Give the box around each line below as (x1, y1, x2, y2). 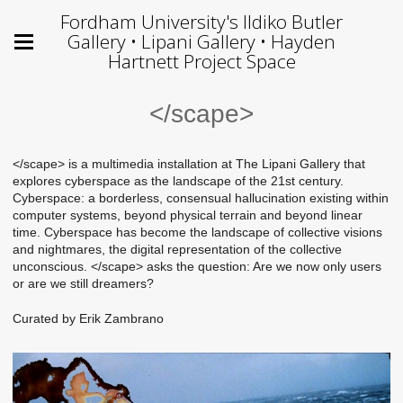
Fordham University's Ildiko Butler (60, 9, 343, 34)
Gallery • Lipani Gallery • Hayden (67, 29, 336, 54)
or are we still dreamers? (13, 276, 154, 291)
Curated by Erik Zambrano (13, 310, 164, 326)
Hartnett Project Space (107, 49, 296, 74)
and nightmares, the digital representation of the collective (13, 242, 342, 256)
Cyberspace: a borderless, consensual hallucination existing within (13, 191, 389, 205)
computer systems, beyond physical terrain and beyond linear (13, 208, 363, 222)
